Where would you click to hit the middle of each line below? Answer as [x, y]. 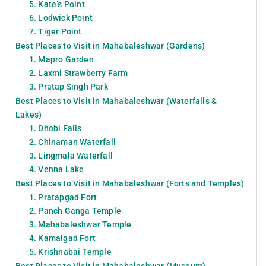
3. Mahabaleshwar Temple [80, 224]
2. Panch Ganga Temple [75, 210]
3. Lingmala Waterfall [71, 155]
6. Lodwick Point [61, 18]
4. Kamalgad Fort [62, 238]
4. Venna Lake [56, 169]
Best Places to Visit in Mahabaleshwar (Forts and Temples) [130, 183]
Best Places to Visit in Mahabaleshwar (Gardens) [110, 46]
